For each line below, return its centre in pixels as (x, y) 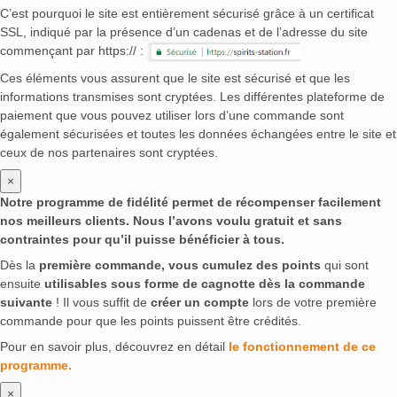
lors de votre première (313, 303)
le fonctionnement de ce (302, 347)
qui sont (345, 265)
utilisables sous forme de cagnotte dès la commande (205, 284)
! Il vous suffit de (101, 303)
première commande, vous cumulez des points (180, 265)
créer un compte (200, 303)
